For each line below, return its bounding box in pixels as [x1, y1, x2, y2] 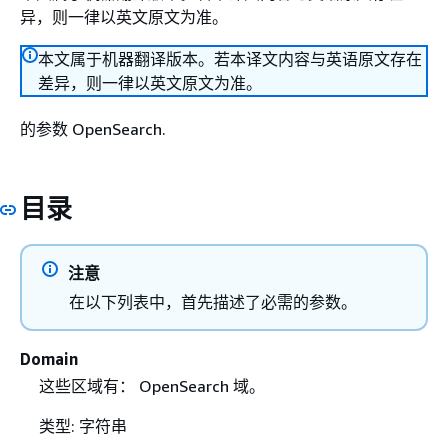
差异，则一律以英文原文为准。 [38, 73, 262, 93]
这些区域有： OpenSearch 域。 [38, 375, 265, 396]
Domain [20, 348, 78, 369]
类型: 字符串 [38, 415, 127, 436]
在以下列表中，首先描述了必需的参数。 [69, 291, 357, 312]
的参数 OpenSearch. [20, 119, 166, 139]
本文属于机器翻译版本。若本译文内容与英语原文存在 [38, 49, 422, 69]
